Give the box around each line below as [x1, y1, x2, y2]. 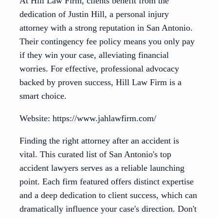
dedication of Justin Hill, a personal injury [19, 9, 169, 19]
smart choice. [19, 91, 67, 101]
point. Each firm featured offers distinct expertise [19, 177, 194, 187]
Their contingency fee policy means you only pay [19, 36, 195, 47]
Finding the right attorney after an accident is [19, 136, 179, 146]
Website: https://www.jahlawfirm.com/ [19, 113, 156, 124]
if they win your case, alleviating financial [19, 50, 169, 60]
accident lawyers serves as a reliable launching [19, 163, 184, 173]
